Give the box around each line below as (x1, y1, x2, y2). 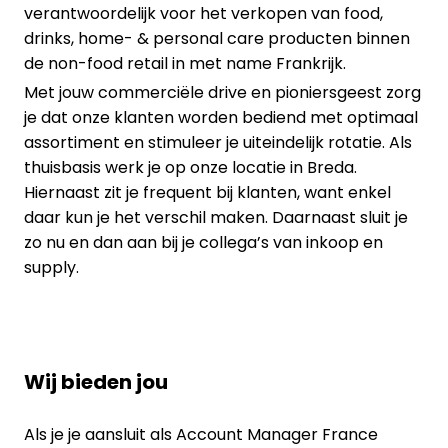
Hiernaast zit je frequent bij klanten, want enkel (24, 180, 391, 204)
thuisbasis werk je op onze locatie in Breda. (24, 155, 357, 179)
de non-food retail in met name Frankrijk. (24, 51, 346, 75)
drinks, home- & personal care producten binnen (24, 26, 410, 50)
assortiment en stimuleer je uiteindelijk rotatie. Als (24, 130, 412, 154)
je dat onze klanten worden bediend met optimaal (24, 105, 418, 129)
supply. (24, 255, 79, 279)
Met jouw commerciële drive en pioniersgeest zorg (24, 80, 421, 104)
